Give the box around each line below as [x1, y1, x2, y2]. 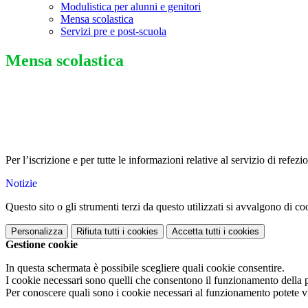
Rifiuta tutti [76, 226, 120, 237]
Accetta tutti [172, 226, 221, 237]
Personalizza [11, 226, 63, 237]
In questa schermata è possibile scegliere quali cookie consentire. [5, 262, 285, 274]
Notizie [5, 177, 37, 190]
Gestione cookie [5, 239, 78, 251]
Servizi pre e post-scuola [60, 25, 166, 38]
